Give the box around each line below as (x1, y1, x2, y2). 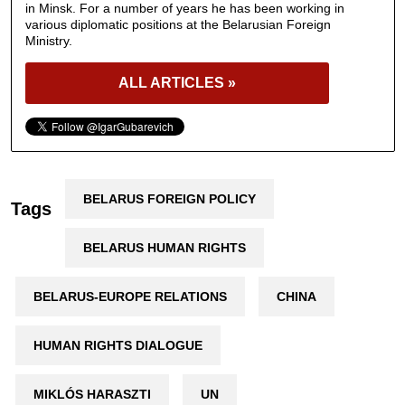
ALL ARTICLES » (118, 74, 236, 90)
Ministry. (24, 33, 72, 48)
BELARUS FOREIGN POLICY (82, 191, 256, 206)
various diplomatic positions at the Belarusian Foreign (24, 16, 331, 32)
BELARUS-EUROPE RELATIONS (33, 288, 227, 304)
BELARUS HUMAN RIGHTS (82, 240, 246, 255)
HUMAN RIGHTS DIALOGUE (33, 337, 202, 353)
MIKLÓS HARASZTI (33, 386, 151, 401)
